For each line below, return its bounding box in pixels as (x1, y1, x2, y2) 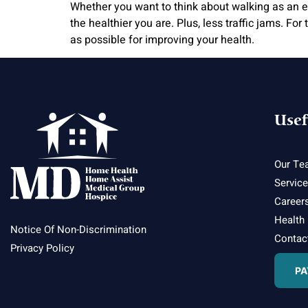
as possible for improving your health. (70, 32, 254, 48)
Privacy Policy (10, 240, 74, 256)
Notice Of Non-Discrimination (10, 221, 146, 237)
